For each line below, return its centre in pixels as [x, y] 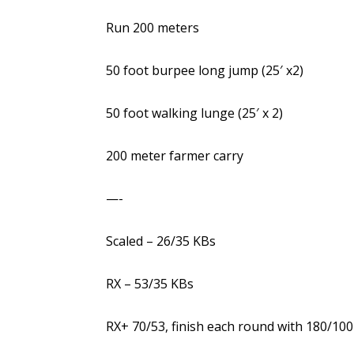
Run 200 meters [153, 28]
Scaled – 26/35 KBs [161, 241]
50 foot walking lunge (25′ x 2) [195, 113]
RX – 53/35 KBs [150, 284]
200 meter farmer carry [175, 156]
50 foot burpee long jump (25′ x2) [205, 70]
